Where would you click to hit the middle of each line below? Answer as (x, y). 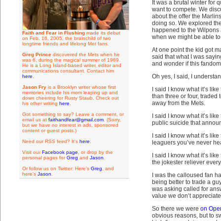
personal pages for (44, 158)
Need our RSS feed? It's (51, 141)
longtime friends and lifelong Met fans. (65, 44)
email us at (35, 120)
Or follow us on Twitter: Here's (56, 168)
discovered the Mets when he (85, 55)
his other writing (40, 103)
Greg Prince (37, 55)
